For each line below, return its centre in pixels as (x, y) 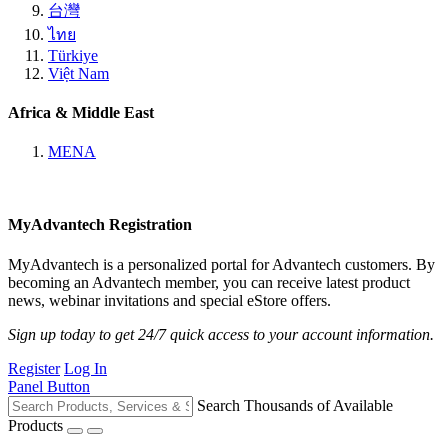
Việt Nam (78, 73)
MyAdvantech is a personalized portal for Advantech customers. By (221, 264)
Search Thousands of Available (295, 405)
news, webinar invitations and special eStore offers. (169, 300)
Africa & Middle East (81, 112)
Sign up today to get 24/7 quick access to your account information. (221, 334)
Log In (85, 368)
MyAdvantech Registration (100, 225)
